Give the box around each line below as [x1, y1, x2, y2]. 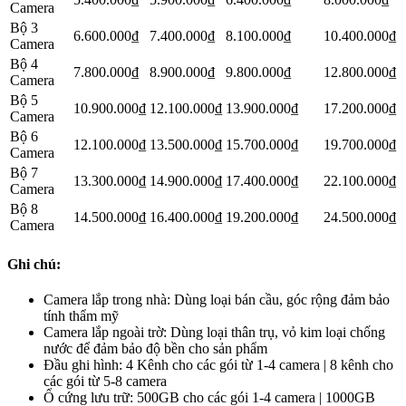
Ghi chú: [7, 256, 61, 272]
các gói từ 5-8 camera [43, 372, 167, 389]
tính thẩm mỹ [43, 307, 119, 324]
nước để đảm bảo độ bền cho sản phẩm [43, 340, 267, 356]
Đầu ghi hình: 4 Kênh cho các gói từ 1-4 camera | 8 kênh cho [43, 356, 393, 372]
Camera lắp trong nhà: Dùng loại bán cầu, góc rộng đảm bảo [43, 291, 390, 307]
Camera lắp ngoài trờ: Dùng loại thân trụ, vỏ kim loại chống [43, 324, 385, 340]
